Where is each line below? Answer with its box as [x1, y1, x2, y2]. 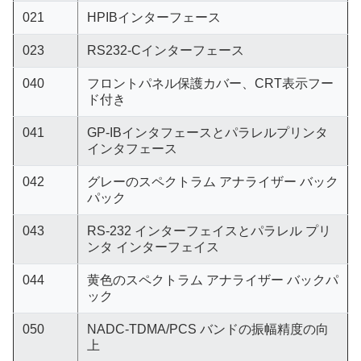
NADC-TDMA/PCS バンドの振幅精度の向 [86, 322, 329, 336]
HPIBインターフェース [86, 10, 221, 24]
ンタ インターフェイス [86, 240, 219, 254]
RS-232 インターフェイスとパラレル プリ [86, 224, 331, 238]
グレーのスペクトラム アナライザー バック [86, 175, 338, 189]
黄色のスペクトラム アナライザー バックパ [86, 273, 338, 287]
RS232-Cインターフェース [86, 44, 244, 57]
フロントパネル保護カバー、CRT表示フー [86, 77, 334, 90]
